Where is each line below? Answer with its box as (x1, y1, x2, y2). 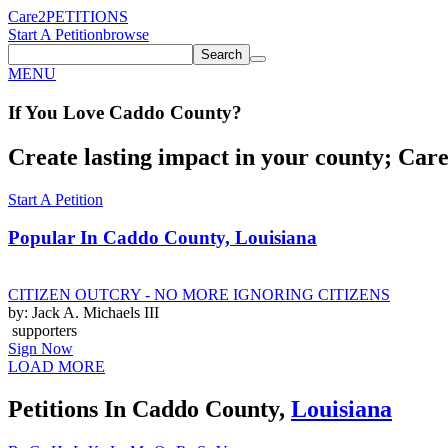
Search (201, 47, 242, 62)
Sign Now (8, 339, 73, 357)
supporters (8, 321, 77, 339)
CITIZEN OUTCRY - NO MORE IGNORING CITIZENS (8, 285, 390, 303)
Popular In (8, 227, 103, 249)
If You (8, 101, 58, 123)
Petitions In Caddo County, (8, 395, 291, 422)
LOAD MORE (8, 357, 105, 375)
